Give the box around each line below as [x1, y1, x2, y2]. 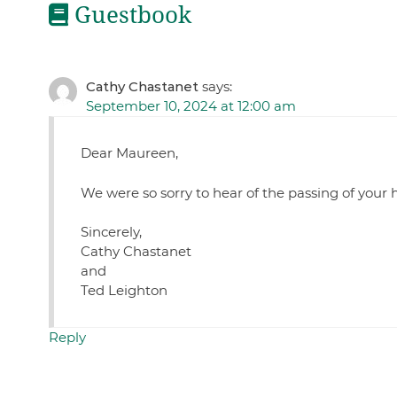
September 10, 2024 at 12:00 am [85, 97, 296, 115]
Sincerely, [80, 223, 142, 241]
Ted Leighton [80, 282, 167, 300]
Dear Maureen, [80, 144, 178, 162]
